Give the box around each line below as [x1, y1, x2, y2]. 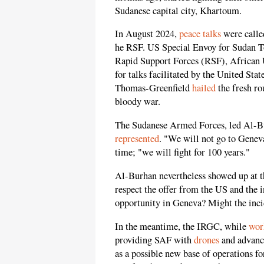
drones [194, 233, 219, 246]
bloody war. [115, 95, 160, 108]
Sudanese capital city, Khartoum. [115, 4, 242, 17]
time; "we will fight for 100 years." [115, 145, 250, 159]
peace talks [179, 27, 221, 41]
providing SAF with [115, 233, 194, 246]
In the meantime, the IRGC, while [115, 219, 249, 233]
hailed [192, 81, 216, 95]
